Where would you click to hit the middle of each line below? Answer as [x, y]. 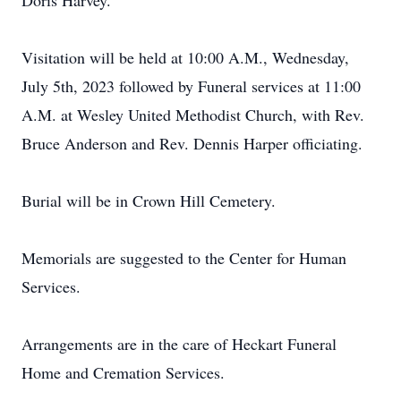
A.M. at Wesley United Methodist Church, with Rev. [193, 115]
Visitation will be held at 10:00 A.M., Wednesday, [185, 57]
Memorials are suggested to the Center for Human [184, 258]
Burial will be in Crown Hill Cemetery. [149, 200]
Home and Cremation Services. [123, 372]
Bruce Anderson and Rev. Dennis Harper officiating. [192, 143]
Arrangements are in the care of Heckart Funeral [179, 344]
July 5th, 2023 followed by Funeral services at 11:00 [191, 86]
